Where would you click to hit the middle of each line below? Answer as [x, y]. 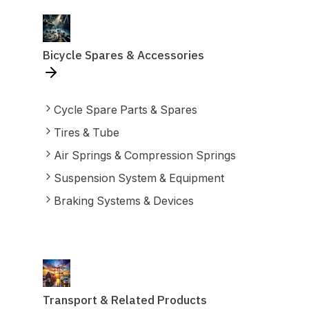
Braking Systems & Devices [123, 201]
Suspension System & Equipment [139, 178]
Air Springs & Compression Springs [144, 155]
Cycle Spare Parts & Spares [125, 110]
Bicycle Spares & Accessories [123, 55]
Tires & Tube [86, 132]
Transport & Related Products [124, 300]
